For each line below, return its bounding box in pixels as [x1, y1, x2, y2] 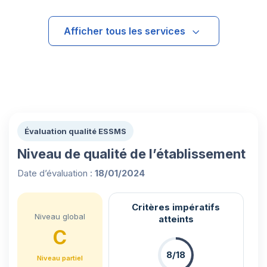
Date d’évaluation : [17, 167, 95, 179]
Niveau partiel [36, 253, 83, 262]
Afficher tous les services [63, 24, 185, 37]
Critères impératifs [132, 201, 221, 213]
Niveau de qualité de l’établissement [17, 145, 246, 162]
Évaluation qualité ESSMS [24, 126, 126, 136]
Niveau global [34, 211, 85, 221]
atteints [158, 213, 194, 225]
